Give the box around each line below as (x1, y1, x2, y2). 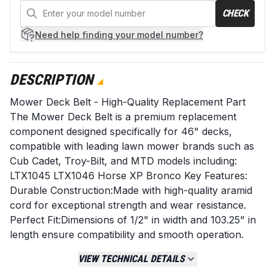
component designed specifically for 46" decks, (10, 125, 232, 137)
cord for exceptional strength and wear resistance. (10, 199, 246, 211)
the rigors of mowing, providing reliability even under (10, 258, 256, 270)
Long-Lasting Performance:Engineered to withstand (10, 243, 249, 255)
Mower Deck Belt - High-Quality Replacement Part (10, 96, 246, 108)
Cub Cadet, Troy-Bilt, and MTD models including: (10, 155, 237, 167)
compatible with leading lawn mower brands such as (10, 140, 254, 152)
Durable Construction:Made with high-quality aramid (10, 184, 252, 196)
